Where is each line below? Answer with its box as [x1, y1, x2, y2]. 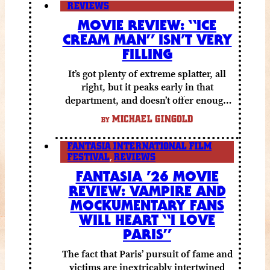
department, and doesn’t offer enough [65, 93, 229, 107]
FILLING [122, 44, 172, 63]
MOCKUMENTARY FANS [70, 195, 224, 214]
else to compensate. [104, 106, 190, 120]
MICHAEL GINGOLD [110, 113, 193, 125]
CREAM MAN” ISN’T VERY [62, 30, 232, 48]
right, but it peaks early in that [81, 80, 213, 93]
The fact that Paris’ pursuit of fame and [61, 246, 233, 260]
